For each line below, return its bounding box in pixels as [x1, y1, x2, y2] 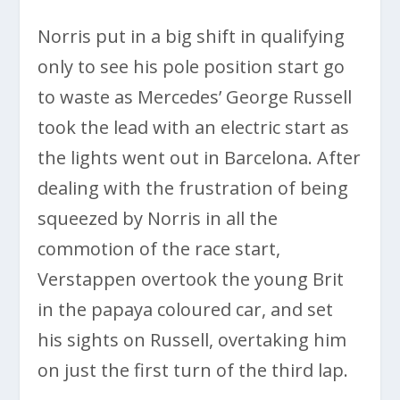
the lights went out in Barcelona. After [37, 146, 362, 171]
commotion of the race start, [37, 237, 281, 262]
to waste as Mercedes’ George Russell [37, 85, 353, 110]
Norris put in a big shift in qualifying [37, 24, 346, 49]
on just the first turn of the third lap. [37, 358, 349, 383]
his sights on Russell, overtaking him [37, 328, 347, 353]
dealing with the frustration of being [37, 176, 349, 201]
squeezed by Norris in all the [37, 206, 279, 231]
